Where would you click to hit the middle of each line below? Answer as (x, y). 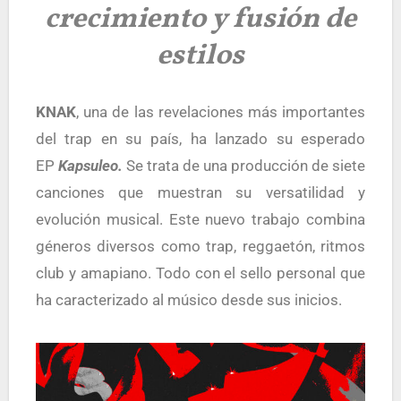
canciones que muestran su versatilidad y (200, 192)
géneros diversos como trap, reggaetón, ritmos (200, 246)
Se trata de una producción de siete (246, 166)
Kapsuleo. (92, 166)
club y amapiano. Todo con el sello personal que (200, 273)
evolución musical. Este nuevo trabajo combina (200, 219)
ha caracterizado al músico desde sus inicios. (188, 300)
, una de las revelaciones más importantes (221, 112)
